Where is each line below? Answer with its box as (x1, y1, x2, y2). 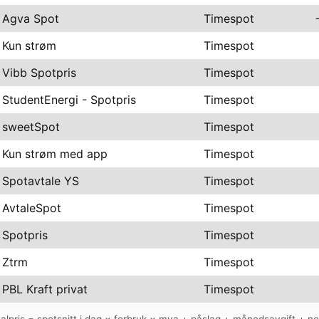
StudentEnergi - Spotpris (2, 92, 136, 107)
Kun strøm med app (2, 146, 108, 161)
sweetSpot (2, 119, 60, 134)
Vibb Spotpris (2, 65, 76, 80)
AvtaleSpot (2, 200, 61, 215)
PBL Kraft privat (2, 281, 88, 296)
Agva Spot (2, 11, 59, 26)
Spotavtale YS (2, 173, 79, 188)
